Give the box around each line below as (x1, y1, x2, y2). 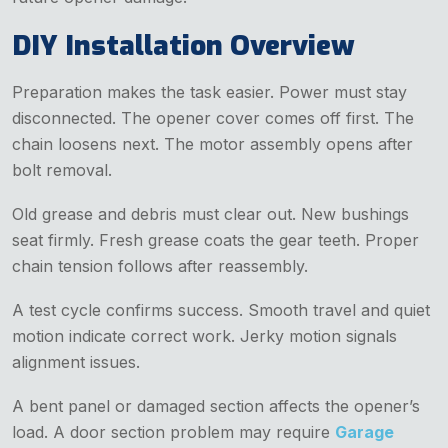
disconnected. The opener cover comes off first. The (12, 107, 414, 128)
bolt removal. (12, 159, 112, 180)
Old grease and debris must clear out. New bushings (12, 203, 409, 224)
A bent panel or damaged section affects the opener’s (12, 395, 420, 416)
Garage (335, 421, 394, 442)
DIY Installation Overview (12, 26, 355, 64)
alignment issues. (12, 351, 140, 372)
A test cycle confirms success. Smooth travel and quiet (12, 299, 430, 320)
